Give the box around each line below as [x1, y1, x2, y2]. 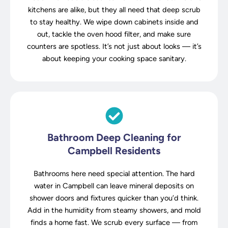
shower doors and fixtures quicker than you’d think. [30, 193, 198, 203]
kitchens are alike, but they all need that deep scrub [27, 5, 201, 14]
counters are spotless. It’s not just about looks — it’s [26, 41, 202, 51]
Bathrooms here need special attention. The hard [33, 168, 195, 178]
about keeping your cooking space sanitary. [42, 53, 186, 63]
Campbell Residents [68, 144, 160, 157]
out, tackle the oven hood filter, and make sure [37, 29, 191, 39]
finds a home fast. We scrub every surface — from [31, 217, 197, 227]
